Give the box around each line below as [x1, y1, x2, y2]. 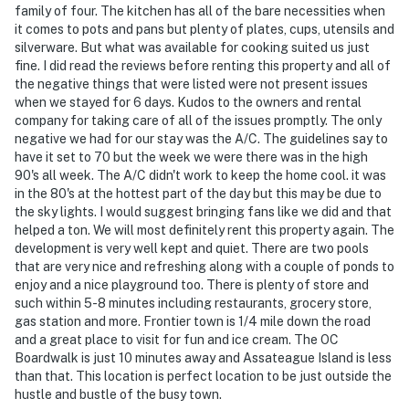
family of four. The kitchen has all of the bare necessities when [15, 3, 385, 18]
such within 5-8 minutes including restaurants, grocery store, [15, 295, 372, 310]
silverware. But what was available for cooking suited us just [15, 39, 370, 55]
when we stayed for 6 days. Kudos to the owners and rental [15, 94, 362, 110]
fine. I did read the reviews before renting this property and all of [15, 58, 391, 73]
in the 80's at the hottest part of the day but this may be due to [15, 185, 382, 201]
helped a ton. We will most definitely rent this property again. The [15, 222, 394, 237]
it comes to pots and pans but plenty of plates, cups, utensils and [15, 21, 394, 37]
